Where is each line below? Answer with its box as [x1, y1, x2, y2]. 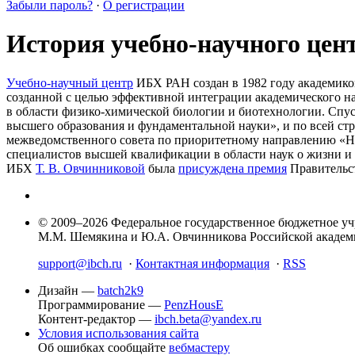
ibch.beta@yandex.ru [155, 311, 261, 326]
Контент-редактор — [38, 311, 155, 326]
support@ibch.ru [38, 256, 122, 270]
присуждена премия [178, 161, 287, 175]
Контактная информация [136, 256, 269, 270]
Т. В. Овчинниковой [36, 161, 145, 175]
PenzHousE [164, 297, 223, 311]
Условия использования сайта [38, 326, 199, 340]
